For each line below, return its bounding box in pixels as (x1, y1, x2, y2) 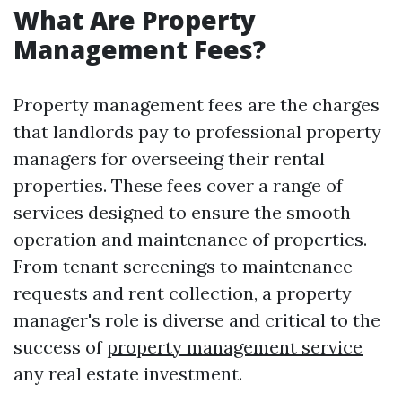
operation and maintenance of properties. (13, 228, 367, 250)
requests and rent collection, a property (13, 282, 352, 304)
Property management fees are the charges (13, 93, 380, 116)
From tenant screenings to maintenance (13, 255, 353, 277)
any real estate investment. (13, 363, 242, 385)
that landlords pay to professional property (13, 120, 381, 143)
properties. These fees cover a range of (13, 174, 343, 197)
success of (13, 336, 107, 358)
